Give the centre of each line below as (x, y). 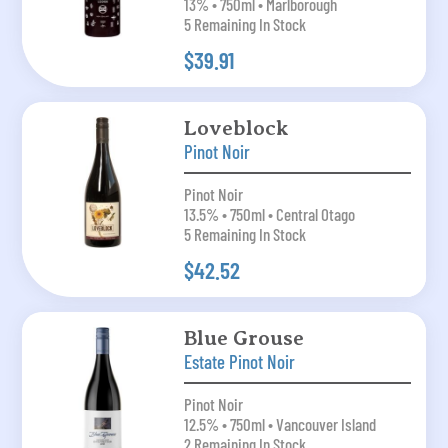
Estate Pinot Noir (239, 362)
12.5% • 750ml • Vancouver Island (279, 424)
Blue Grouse (243, 338)
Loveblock (236, 128)
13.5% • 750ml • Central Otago (269, 214)
